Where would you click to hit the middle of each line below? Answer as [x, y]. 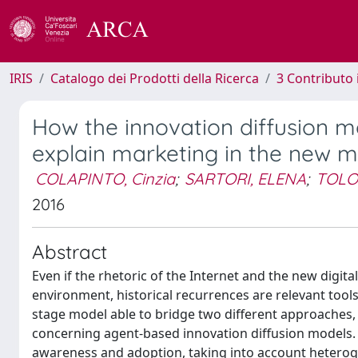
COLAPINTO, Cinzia [105, 179]
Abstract [70, 252]
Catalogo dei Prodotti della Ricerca [155, 78]
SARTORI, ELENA [245, 179]
